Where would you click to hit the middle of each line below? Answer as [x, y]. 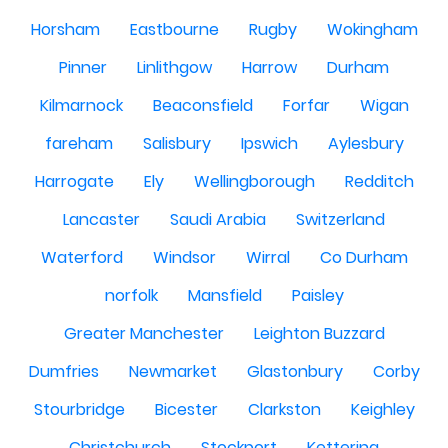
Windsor [184, 257]
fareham [78, 143]
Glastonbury [294, 371]
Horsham [65, 29]
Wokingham [372, 29]
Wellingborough [254, 181]
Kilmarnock [81, 105]
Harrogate [74, 181]
